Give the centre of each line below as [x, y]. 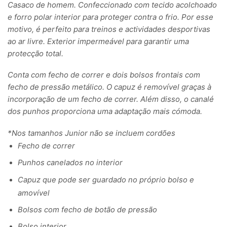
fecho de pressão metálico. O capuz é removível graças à [109, 87]
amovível [34, 193]
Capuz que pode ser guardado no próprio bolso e [106, 180]
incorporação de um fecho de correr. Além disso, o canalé [111, 99]
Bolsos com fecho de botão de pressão [87, 210]
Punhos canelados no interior [70, 163]
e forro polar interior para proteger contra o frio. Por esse [110, 17]
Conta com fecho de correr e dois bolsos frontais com [104, 75]
